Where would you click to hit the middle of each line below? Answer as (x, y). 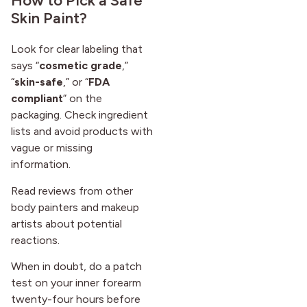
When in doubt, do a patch (76, 266)
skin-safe (39, 82)
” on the (83, 99)
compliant (37, 99)
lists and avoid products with (82, 132)
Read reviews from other (72, 191)
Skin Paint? (49, 19)
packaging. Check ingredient (79, 115)
